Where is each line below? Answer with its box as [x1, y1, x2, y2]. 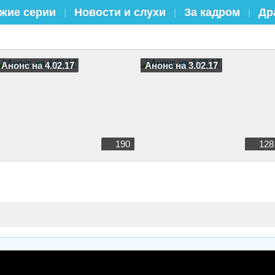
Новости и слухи [74, 6, 166, 18]
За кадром [184, 6, 240, 18]
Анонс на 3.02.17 [145, 60, 218, 71]
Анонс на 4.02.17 [1, 60, 74, 71]
